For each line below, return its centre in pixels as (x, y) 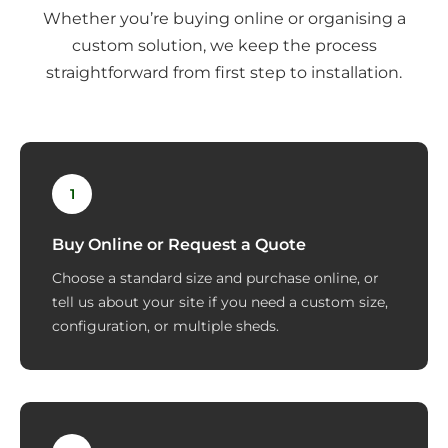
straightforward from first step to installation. (224, 72)
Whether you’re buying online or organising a (224, 18)
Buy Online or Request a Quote (179, 244)
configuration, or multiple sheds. (165, 326)
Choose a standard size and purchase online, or (215, 278)
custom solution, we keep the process (224, 45)
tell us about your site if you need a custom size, (220, 302)
